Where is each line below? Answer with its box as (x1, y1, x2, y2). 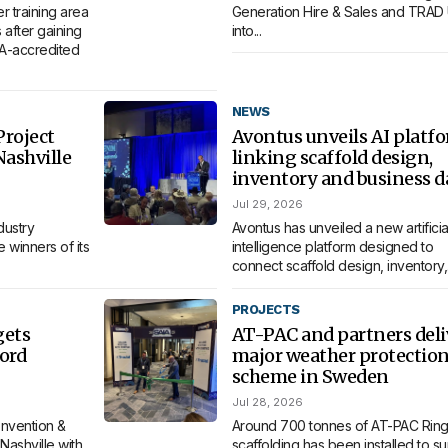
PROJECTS (231, 301, 300, 317)
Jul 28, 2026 (231, 394, 303, 409)
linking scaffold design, (231, 146, 433, 170)
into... (231, 21, 262, 39)
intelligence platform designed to (231, 238, 434, 256)
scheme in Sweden (231, 364, 389, 388)
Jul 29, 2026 (231, 197, 303, 212)
